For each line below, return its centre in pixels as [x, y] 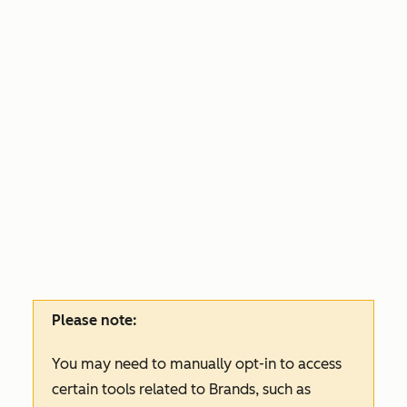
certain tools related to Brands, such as [181, 389]
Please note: [94, 320]
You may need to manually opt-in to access [197, 364]
